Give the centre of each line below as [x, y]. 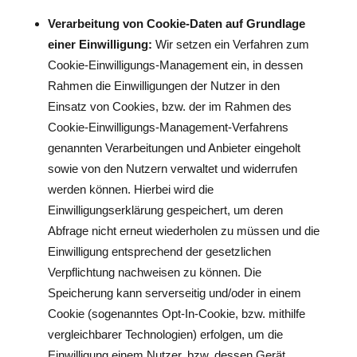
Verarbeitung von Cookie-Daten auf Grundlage [176, 24]
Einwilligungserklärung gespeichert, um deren [165, 210]
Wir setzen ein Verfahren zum [232, 44]
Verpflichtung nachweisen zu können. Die [154, 272]
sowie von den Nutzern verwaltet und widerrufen [172, 169]
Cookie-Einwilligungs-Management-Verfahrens [168, 127]
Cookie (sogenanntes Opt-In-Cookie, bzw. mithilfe [176, 314]
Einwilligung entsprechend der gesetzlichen [159, 251]
